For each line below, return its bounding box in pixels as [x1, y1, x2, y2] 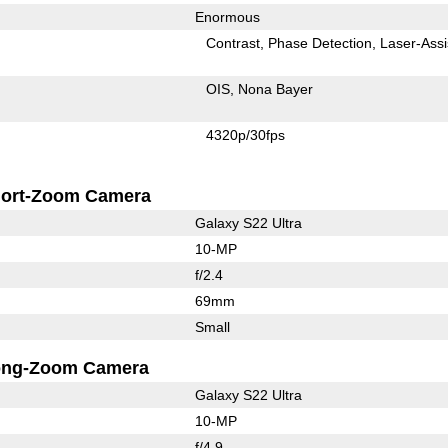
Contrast [206, 34, 261, 51]
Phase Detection [268, 34, 373, 51]
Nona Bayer [238, 80, 314, 97]
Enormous [194, 8, 260, 25]
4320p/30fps [206, 126, 286, 143]
